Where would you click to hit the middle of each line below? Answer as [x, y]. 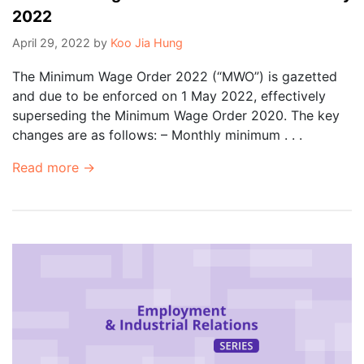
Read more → [54, 167]
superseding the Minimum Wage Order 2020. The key [176, 115]
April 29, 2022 [51, 42]
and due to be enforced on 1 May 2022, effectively [169, 95]
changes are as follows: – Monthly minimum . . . [157, 134]
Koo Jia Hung [147, 42]
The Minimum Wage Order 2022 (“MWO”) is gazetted [175, 76]
